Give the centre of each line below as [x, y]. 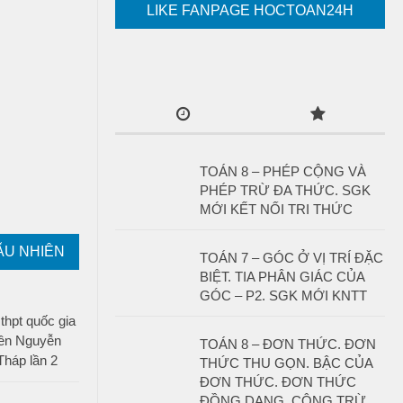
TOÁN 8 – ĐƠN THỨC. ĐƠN [288, 344]
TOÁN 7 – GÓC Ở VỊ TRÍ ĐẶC [291, 258]
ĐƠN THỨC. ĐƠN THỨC [278, 382]
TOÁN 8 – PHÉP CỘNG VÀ [283, 171]
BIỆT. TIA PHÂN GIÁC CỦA [282, 277]
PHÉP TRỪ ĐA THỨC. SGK [285, 190]
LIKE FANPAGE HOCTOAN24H [250, 10]
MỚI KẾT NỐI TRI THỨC [276, 209]
